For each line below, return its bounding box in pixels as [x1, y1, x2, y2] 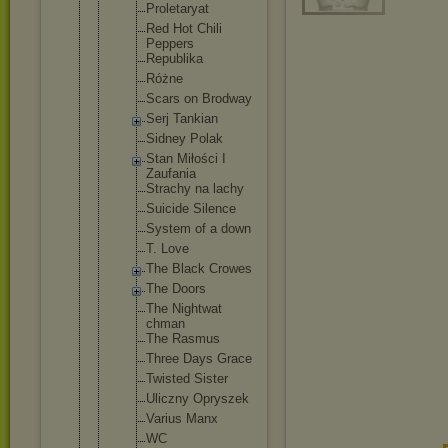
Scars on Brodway [146, 91, 252, 106]
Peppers [146, 36, 194, 51]
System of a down [146, 221, 251, 236]
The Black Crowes [146, 261, 252, 276]
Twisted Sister [146, 371, 228, 386]
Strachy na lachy [146, 181, 244, 196]
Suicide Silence [146, 201, 236, 216]
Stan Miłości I [146, 151, 226, 166]
